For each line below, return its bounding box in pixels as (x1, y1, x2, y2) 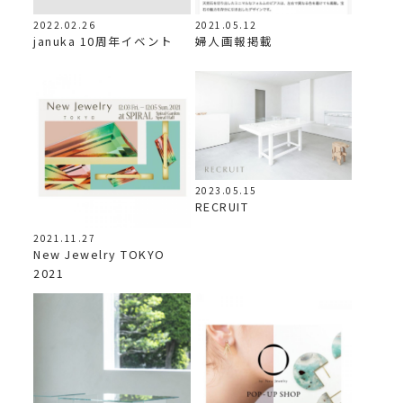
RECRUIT (194, 197, 249, 215)
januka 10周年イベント (33, 32, 174, 50)
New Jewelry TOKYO (33, 245, 166, 263)
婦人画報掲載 (194, 32, 273, 50)
